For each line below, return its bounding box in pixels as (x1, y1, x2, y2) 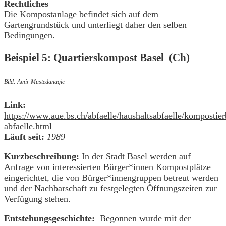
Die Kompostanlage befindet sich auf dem (4, 9, 158, 19)
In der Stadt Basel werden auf (79, 151, 191, 162)
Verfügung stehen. (4, 194, 71, 204)
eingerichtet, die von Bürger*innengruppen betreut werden (4, 173, 218, 183)
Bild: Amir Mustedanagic (4, 78, 65, 86)
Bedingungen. (4, 30, 55, 40)
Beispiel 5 (4, 51, 47, 64)
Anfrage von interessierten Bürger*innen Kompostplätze (4, 162, 211, 173)
